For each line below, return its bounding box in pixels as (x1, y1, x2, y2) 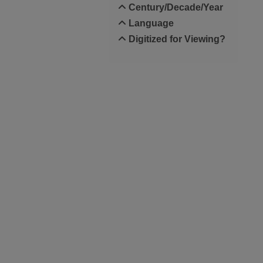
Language (126, 18, 174, 28)
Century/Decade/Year (126, 2, 223, 12)
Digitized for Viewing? (126, 34, 225, 44)
